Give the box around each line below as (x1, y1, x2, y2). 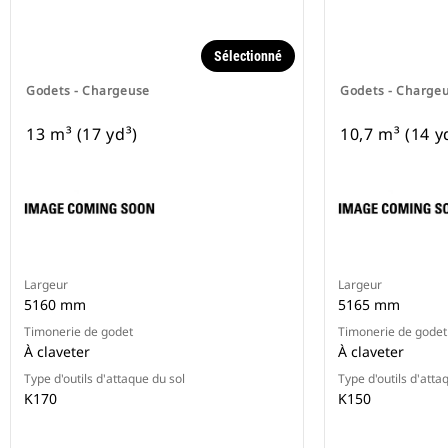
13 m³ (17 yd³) (26, 123, 138, 146)
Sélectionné (214, 48, 282, 65)
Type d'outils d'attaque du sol (24, 370, 185, 388)
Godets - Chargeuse (26, 82, 150, 100)
